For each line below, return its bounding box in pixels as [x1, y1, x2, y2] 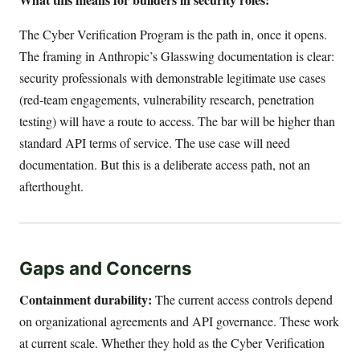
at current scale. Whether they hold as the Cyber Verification [19, 333, 325, 351]
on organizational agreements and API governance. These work [19, 312, 339, 329]
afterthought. [19, 178, 84, 195]
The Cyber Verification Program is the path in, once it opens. [19, 26, 327, 43]
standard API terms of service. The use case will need [19, 134, 290, 152]
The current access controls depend [152, 290, 333, 308]
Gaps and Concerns [19, 256, 192, 279]
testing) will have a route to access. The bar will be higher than [19, 112, 335, 130]
